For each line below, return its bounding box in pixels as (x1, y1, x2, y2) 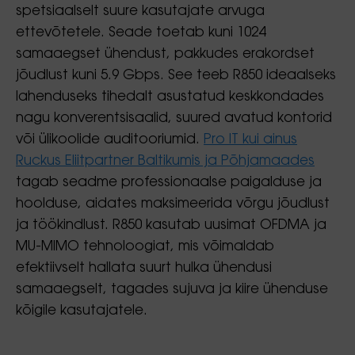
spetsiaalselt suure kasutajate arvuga (16, 5, 265, 18)
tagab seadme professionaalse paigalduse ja (16, 176, 322, 189)
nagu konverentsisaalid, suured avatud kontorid (16, 112, 332, 125)
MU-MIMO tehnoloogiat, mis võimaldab (16, 240, 274, 254)
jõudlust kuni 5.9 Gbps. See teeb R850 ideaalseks (16, 69, 336, 82)
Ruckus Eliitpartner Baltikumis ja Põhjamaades (16, 155, 315, 168)
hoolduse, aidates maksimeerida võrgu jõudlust (16, 197, 330, 211)
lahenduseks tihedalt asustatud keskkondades (16, 90, 324, 104)
